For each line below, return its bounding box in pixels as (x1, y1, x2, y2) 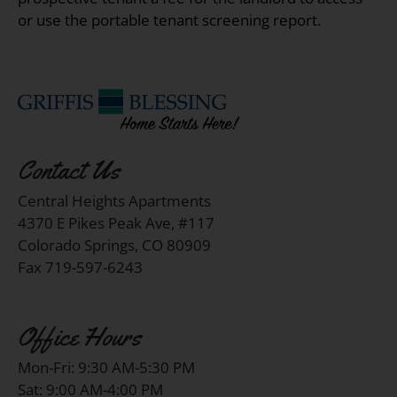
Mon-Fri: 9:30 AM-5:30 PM (18, 356, 195, 378)
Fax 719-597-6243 (18, 256, 143, 277)
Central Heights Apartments (18, 190, 211, 211)
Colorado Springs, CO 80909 (18, 234, 211, 255)
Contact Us (18, 153, 120, 187)
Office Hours (18, 320, 141, 354)
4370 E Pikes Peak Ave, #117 (18, 212, 214, 233)
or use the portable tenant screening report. (18, 9, 321, 30)
